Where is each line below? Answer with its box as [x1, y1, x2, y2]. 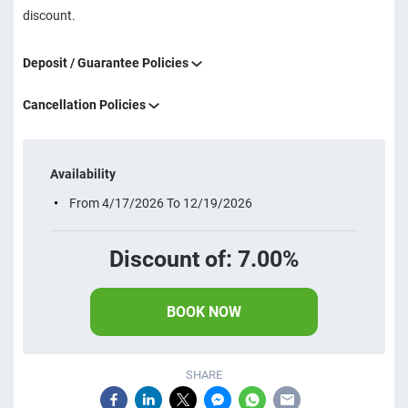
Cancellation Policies [23, 97, 148, 112]
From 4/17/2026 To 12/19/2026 [66, 196, 252, 210]
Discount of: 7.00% [109, 246, 299, 272]
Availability [50, 167, 116, 181]
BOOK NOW [167, 303, 241, 321]
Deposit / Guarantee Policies [23, 56, 191, 70]
